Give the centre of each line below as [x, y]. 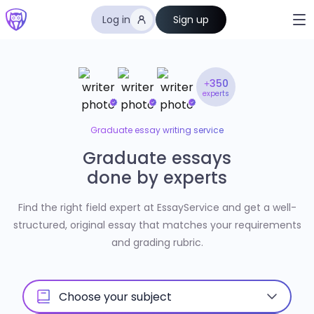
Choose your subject [115, 297]
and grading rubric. [157, 243]
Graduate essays [157, 158]
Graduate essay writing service [157, 130]
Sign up [191, 20]
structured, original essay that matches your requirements [157, 225]
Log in [116, 20]
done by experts [157, 178]
